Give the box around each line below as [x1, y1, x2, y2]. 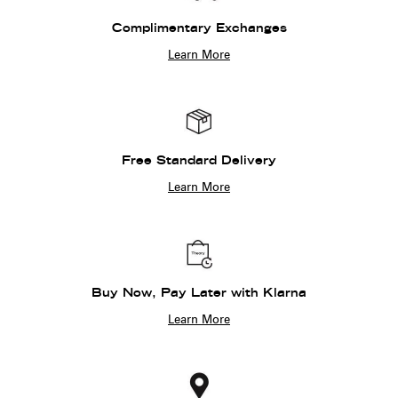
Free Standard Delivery [122, 155, 276, 169]
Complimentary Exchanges [111, 22, 287, 36]
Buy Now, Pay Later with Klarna [92, 287, 306, 301]
